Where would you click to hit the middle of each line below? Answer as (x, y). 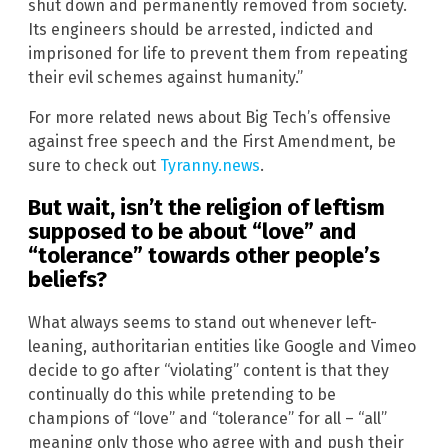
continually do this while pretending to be (182, 394)
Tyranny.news (210, 166)
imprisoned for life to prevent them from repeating (218, 54)
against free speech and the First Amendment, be (212, 142)
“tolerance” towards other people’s (204, 256)
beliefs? (67, 280)
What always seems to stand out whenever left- (202, 322)
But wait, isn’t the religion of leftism (206, 208)
